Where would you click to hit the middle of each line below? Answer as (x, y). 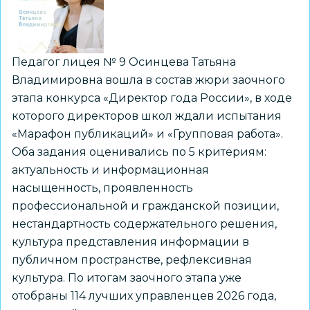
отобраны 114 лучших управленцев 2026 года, (144, 296)
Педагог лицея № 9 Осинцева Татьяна (124, 62)
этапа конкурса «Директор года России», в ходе (152, 98)
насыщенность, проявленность (102, 188)
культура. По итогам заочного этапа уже (127, 278)
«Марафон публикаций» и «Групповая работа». (147, 134)
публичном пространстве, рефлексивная (132, 260)
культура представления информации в (130, 242)
